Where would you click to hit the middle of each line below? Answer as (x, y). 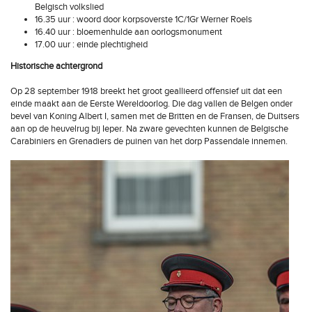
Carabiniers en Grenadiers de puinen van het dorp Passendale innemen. (149, 141)
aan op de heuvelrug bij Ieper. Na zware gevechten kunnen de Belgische (149, 129)
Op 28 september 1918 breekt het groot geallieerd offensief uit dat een (146, 91)
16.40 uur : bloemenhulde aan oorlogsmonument (128, 32)
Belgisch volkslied (69, 7)
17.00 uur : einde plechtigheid (91, 45)
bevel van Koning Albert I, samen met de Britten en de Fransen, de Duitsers (155, 116)
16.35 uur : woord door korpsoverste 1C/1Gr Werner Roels (143, 19)
